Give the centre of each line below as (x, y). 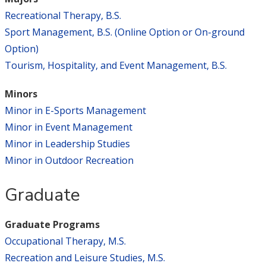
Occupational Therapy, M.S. (65, 241)
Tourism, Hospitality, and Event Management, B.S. (115, 65)
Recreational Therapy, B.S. (63, 15)
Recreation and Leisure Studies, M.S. (85, 258)
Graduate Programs (52, 224)
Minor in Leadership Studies (67, 144)
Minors (21, 94)
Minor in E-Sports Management (75, 110)
